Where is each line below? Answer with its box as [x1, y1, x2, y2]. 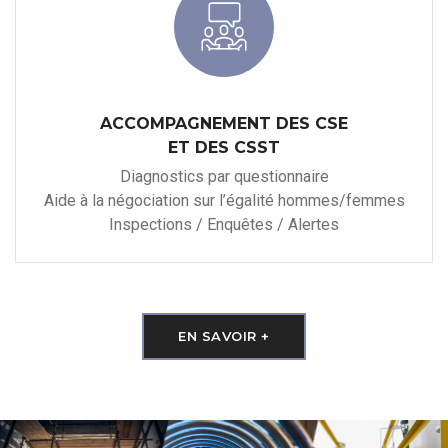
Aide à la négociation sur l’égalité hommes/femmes [43, 190, 405, 210]
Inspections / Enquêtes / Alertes [109, 214, 339, 234]
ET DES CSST [168, 137, 280, 157]
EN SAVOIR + [178, 328, 270, 344]
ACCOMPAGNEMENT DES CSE [100, 113, 348, 133]
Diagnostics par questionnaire [119, 166, 329, 186]
